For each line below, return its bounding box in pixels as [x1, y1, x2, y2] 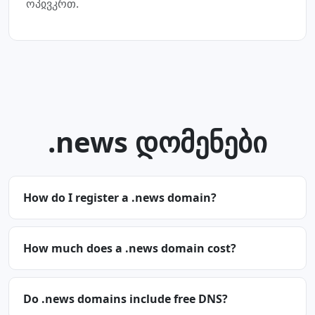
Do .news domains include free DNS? [23, 291, 228, 307]
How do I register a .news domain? [23, 190, 217, 205]
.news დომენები [48, 122, 267, 161]
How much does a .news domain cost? [23, 240, 236, 256]
